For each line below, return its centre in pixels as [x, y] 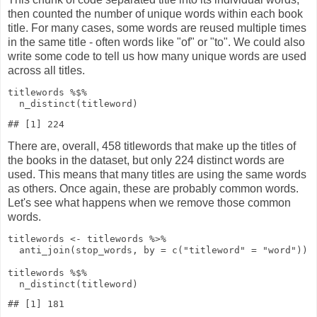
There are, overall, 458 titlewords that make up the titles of [152, 146]
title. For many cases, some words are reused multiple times [157, 28]
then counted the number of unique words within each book [155, 14]
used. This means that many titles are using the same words [157, 174]
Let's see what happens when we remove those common [149, 202]
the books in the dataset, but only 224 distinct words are [146, 160]
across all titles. [46, 71]
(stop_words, [104, 250]
